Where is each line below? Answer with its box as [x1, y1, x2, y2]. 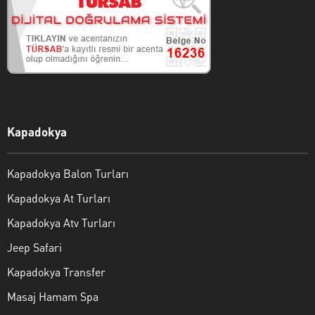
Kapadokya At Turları [7, 191, 110, 206]
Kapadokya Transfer [7, 264, 105, 280]
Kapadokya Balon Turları [7, 166, 129, 181]
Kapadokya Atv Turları [7, 215, 115, 231]
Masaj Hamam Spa [7, 289, 98, 304]
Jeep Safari [7, 240, 62, 255]
